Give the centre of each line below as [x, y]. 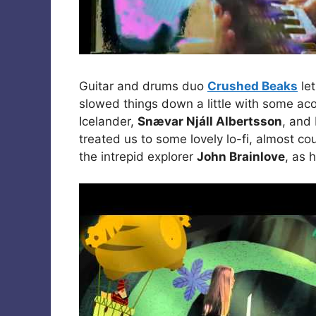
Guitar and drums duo [143, 86]
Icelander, [108, 121]
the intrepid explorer [138, 156]
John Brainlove [241, 156]
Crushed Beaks [253, 86]
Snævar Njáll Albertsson [210, 121]
